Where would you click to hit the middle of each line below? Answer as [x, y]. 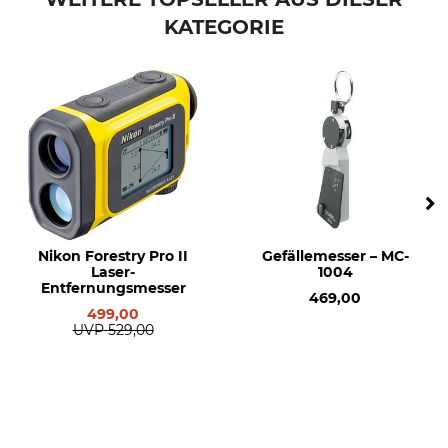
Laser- [113, 271]
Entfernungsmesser [113, 287]
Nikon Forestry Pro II [113, 255]
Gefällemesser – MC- [335, 255]
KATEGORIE [224, 26]
